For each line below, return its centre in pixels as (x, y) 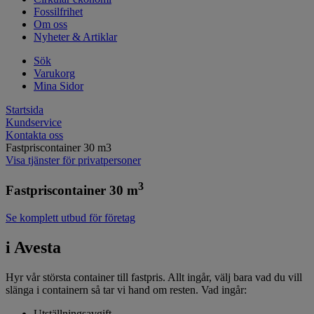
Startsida (25, 110)
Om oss (50, 25)
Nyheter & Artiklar (75, 37)
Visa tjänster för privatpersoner (73, 161)
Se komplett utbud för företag (70, 217)
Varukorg (54, 74)
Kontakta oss (34, 135)
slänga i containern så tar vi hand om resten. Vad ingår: (126, 289)
